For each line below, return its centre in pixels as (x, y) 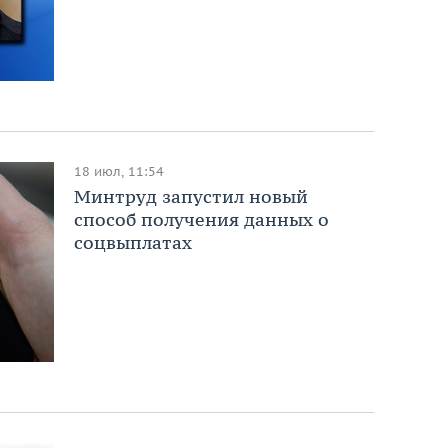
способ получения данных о (202, 219)
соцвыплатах (133, 242)
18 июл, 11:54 (119, 171)
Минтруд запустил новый (191, 196)
